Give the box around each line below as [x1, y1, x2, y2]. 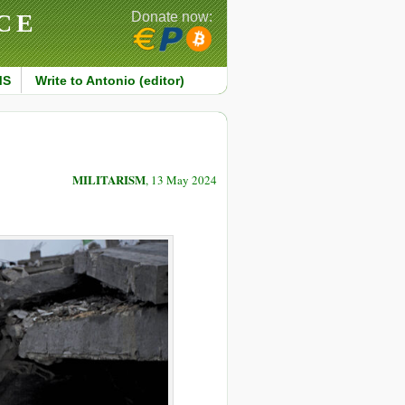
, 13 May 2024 [146, 172, 217, 189]
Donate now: [131, 9, 212, 24]
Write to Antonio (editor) [34, 73, 184, 88]
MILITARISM [72, 171, 146, 189]
